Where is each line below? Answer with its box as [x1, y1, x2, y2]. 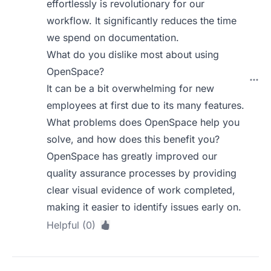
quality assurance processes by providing [47, 167, 237, 179]
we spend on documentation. [47, 31, 180, 44]
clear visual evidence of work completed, [47, 184, 236, 196]
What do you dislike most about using [47, 48, 220, 60]
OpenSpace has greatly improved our [47, 150, 218, 162]
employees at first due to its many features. [47, 99, 245, 111]
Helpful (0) [47, 219, 96, 231]
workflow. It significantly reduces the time [47, 15, 237, 27]
